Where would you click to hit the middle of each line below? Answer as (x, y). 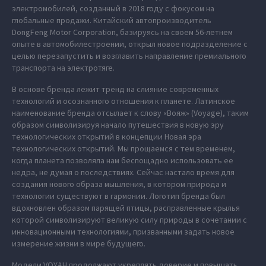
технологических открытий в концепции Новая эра (107, 137)
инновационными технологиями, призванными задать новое (123, 232)
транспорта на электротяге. (63, 68)
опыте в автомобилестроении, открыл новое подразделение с (130, 44)
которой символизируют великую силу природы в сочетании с (129, 220)
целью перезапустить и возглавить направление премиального (129, 56)
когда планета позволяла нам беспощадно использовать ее (123, 160)
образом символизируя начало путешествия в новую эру (118, 125)
